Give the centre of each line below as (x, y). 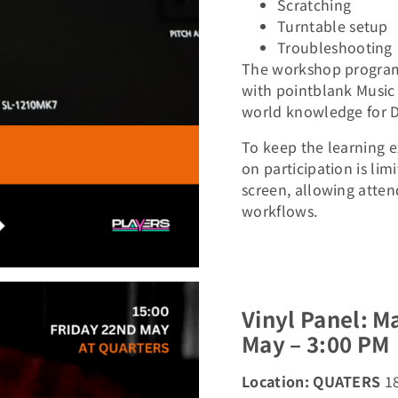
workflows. (280, 211)
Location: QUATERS (313, 381)
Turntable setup (333, 26)
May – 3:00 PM (316, 343)
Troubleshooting (335, 47)
